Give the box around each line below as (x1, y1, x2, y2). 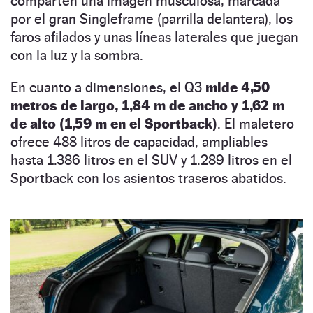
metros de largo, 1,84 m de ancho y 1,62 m (10, 97, 284, 115)
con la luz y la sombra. (10, 47, 143, 64)
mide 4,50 (205, 79, 270, 96)
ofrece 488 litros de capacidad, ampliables (10, 133, 268, 151)
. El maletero (217, 115, 294, 133)
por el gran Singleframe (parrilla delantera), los (10, 10, 293, 28)
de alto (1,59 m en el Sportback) (10, 115, 217, 133)
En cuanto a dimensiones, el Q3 (10, 79, 205, 96)
